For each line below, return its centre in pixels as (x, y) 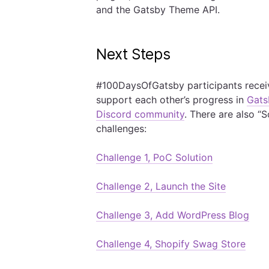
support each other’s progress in (171, 100)
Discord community (140, 114)
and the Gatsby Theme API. (158, 10)
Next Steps (133, 54)
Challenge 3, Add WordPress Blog (173, 215)
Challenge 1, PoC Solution (154, 157)
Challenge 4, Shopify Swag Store (171, 244)
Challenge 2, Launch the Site (161, 186)
